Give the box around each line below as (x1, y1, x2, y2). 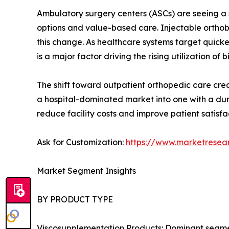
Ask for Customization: (37, 137, 126, 148)
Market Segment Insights (37, 166, 136, 176)
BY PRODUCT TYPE (37, 194, 113, 205)
